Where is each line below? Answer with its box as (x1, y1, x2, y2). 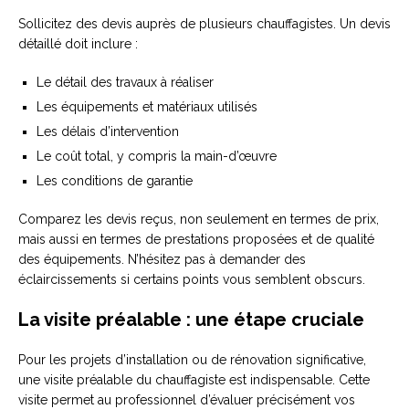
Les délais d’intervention (37, 123, 179, 139)
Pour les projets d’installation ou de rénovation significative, (18, 351, 366, 367)
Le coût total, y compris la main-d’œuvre (37, 148, 277, 163)
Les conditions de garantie (37, 173, 193, 188)
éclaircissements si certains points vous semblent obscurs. (18, 271, 365, 287)
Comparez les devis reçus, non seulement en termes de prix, (18, 211, 379, 226)
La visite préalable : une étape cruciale (18, 308, 364, 330)
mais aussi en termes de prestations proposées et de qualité (18, 231, 374, 246)
